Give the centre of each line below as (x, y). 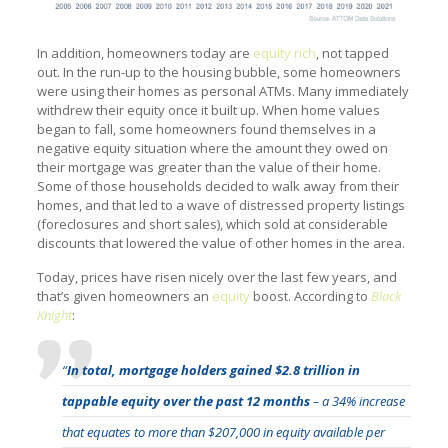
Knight (54, 315)
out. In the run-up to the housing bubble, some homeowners (218, 72)
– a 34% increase (357, 401)
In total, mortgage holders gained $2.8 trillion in (213, 370)
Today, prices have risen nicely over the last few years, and (216, 277)
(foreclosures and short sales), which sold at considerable (212, 224)
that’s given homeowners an (124, 296)
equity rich (284, 53)
